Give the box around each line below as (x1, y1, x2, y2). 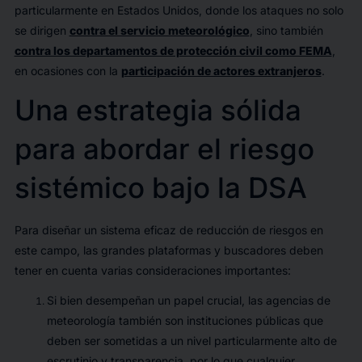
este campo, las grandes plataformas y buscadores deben (14, 242, 323, 257)
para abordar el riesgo (14, 131, 314, 166)
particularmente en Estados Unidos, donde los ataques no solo (14, 2, 343, 17)
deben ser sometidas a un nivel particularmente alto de (46, 333, 337, 347)
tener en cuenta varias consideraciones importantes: (14, 263, 291, 277)
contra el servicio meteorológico (69, 23, 250, 37)
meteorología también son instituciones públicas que (46, 313, 323, 327)
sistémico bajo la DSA (14, 170, 307, 204)
